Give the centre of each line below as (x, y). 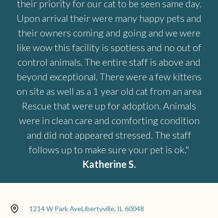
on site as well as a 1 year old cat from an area (109, 91)
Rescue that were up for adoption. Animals (109, 106)
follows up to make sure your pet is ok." (109, 150)
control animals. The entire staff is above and (109, 62)
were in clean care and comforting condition (109, 120)
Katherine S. (109, 164)
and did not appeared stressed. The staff (109, 135)
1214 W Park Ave (55, 209)
